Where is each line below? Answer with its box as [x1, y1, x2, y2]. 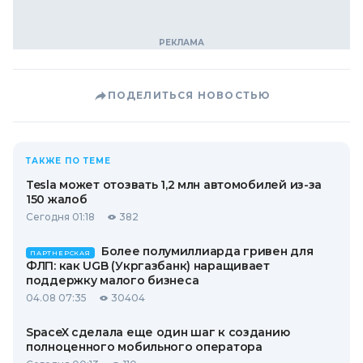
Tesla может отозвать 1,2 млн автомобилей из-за [26, 177, 322, 192]
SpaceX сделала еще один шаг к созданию [26, 325, 290, 340]
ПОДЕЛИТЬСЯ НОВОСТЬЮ [107, 89, 271, 101]
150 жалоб [26, 192, 88, 207]
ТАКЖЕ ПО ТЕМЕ [26, 156, 111, 166]
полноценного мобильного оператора [26, 340, 263, 354]
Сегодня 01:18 [26, 211, 95, 223]
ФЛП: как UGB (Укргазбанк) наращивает [26, 258, 270, 273]
